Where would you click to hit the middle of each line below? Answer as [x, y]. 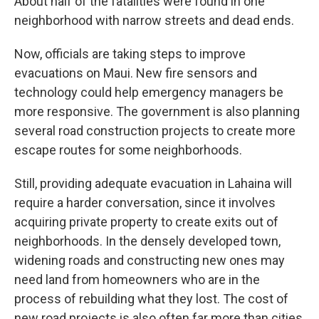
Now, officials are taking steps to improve [130, 54]
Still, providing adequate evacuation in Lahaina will [153, 183]
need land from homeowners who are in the [137, 279]
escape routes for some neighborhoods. [128, 150]
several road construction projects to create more [155, 131]
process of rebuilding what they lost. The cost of [151, 299]
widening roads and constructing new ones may [150, 260]
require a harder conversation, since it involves [145, 203]
